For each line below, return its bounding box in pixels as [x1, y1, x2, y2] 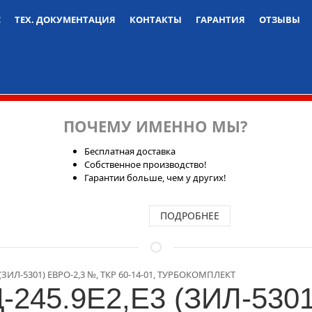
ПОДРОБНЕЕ [160, 209, 220, 222]
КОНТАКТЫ [130, 13, 182, 26]
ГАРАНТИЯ [196, 13, 245, 26]
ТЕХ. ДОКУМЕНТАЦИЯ [15, 13, 116, 26]
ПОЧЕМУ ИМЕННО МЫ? [63, 116, 249, 136]
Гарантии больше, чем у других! [84, 171, 227, 184]
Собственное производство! [84, 158, 208, 171]
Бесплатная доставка [84, 145, 176, 157]
